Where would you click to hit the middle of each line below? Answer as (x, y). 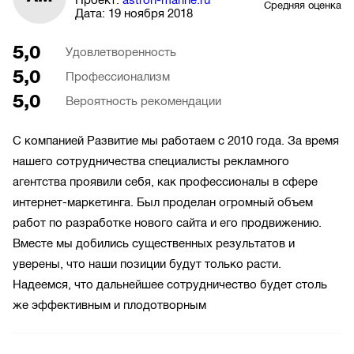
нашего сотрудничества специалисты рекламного (151, 162)
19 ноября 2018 (150, 13)
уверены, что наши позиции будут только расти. (147, 264)
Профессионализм (118, 77)
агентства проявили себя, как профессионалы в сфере (165, 182)
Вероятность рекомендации (143, 102)
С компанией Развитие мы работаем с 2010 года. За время (176, 141)
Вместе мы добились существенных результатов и (154, 244)
